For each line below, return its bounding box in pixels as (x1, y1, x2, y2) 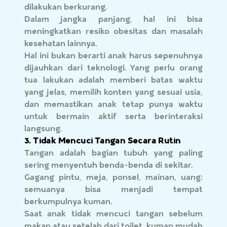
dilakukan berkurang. (24, 1, 107, 12)
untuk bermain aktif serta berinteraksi (24, 110, 203, 122)
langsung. (24, 123, 62, 134)
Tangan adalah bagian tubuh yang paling (24, 147, 203, 158)
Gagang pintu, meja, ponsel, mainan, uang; (24, 171, 203, 182)
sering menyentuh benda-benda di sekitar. (24, 159, 193, 170)
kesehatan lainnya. (24, 37, 97, 49)
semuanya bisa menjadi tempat (24, 183, 203, 195)
